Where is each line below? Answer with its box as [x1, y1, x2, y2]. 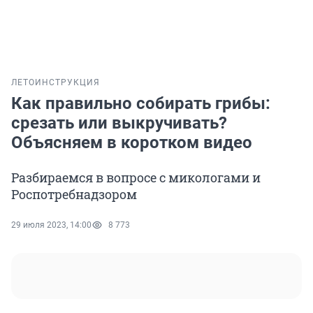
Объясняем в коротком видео [11, 133, 252, 153]
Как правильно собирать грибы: [11, 94, 270, 114]
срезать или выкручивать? [11, 113, 227, 133]
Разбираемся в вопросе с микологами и [11, 169, 261, 187]
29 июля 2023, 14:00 [11, 220, 92, 231]
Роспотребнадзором [11, 186, 137, 203]
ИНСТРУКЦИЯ [35, 78, 100, 88]
